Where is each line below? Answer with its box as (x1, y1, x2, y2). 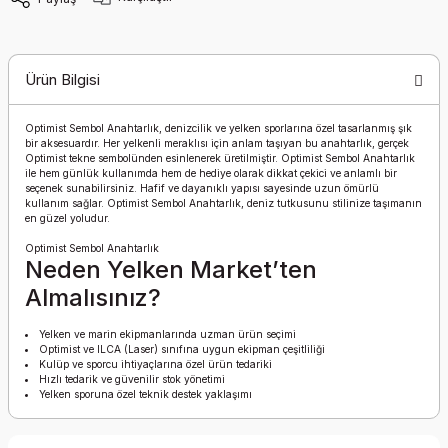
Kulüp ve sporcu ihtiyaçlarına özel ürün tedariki (39, 358, 273, 370)
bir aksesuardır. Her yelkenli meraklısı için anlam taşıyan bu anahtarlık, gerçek (25, 137, 409, 149)
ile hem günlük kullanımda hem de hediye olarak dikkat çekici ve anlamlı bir (25, 167, 397, 179)
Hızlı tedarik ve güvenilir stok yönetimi (39, 373, 226, 385)
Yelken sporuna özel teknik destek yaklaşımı (39, 388, 253, 400)
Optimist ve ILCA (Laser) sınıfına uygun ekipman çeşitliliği (39, 343, 326, 355)
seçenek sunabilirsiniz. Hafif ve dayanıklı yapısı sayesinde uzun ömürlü (25, 182, 379, 194)
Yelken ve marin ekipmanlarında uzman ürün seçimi (39, 328, 297, 340)
